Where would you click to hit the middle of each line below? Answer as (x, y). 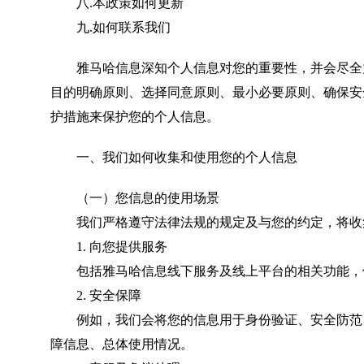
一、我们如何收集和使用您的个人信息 (187, 157)
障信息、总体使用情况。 (122, 344)
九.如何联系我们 (110, 27)
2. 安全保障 (96, 295)
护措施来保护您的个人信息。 (135, 117)
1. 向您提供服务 (109, 247)
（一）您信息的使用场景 (148, 198)
